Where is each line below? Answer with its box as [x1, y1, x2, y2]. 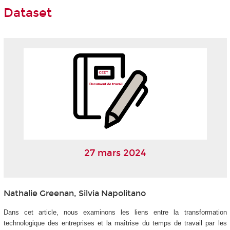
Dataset [3, 6, 52, 21]
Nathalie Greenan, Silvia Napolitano [3, 188, 146, 198]
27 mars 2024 [84, 147, 146, 159]
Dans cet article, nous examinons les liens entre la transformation [3, 208, 227, 216]
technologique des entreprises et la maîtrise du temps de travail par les [3, 219, 227, 227]
